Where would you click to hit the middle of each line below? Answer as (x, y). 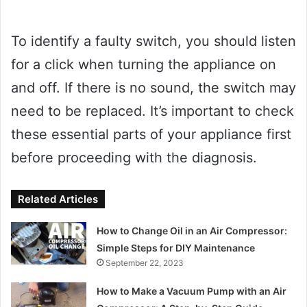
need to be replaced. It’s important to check (152, 111)
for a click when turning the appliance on (144, 64)
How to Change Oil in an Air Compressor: (192, 230)
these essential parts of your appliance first (151, 134)
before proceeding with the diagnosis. (134, 157)
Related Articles (58, 199)
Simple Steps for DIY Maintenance (176, 247)
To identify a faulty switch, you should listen (153, 41)
